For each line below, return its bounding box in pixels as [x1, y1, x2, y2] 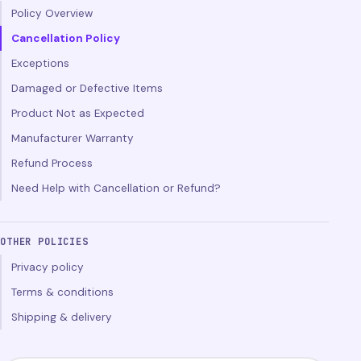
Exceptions [11, 56, 69, 70]
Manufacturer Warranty [11, 131, 134, 145]
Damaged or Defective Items [11, 81, 163, 95]
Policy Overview [11, 6, 93, 20]
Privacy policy [11, 260, 84, 274]
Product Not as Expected [11, 106, 144, 120]
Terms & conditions [11, 285, 114, 299]
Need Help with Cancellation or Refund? [11, 181, 221, 195]
